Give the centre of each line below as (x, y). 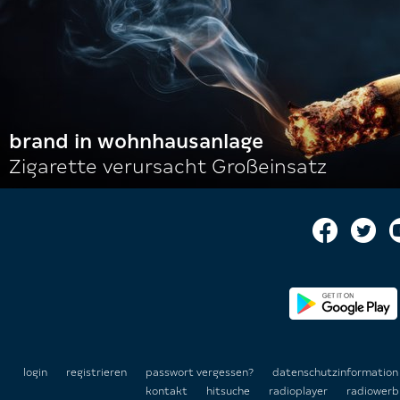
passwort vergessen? (200, 372)
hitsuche (229, 391)
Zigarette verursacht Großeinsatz (168, 167)
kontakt (168, 391)
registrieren (96, 372)
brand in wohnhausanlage (136, 142)
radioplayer (300, 391)
